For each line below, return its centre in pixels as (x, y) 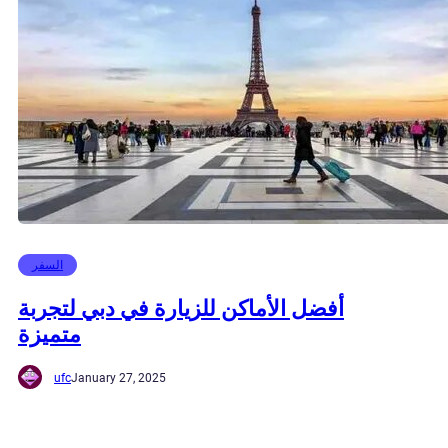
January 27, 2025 (118, 378)
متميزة (49, 333)
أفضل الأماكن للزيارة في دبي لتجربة (181, 307)
